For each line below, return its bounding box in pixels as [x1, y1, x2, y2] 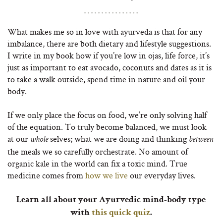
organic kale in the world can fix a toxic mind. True [7, 158, 187, 169]
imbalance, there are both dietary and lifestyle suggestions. [7, 38, 211, 49]
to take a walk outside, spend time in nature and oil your [7, 73, 205, 85]
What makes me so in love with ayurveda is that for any [7, 26, 202, 37]
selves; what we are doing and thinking [48, 133, 189, 144]
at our [7, 133, 30, 144]
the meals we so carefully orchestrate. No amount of [7, 146, 188, 157]
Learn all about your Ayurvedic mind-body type [16, 196, 206, 205]
